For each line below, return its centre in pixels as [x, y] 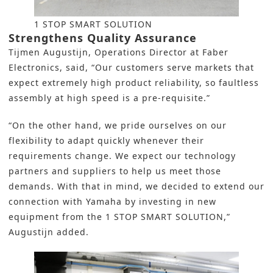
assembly [30, 98]
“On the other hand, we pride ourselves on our [118, 126]
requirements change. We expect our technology [122, 156]
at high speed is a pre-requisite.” [131, 98]
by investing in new [169, 202]
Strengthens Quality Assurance [103, 38]
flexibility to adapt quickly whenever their [106, 141]
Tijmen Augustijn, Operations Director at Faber [119, 52]
